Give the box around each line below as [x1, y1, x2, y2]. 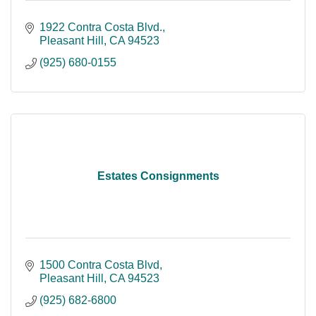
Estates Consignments [97, 169, 219, 182]
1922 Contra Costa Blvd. [39, 20, 162, 33]
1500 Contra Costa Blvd [39, 258, 159, 271]
